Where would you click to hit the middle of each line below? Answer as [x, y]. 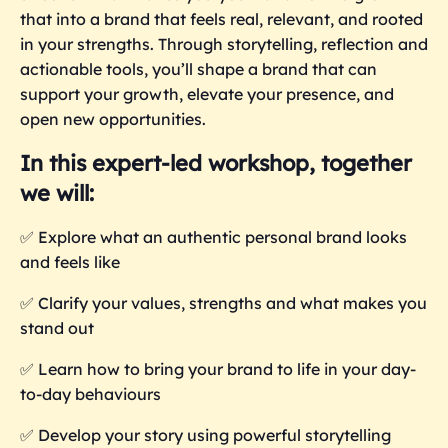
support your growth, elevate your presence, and [207, 94]
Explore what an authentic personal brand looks [222, 236]
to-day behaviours [90, 393]
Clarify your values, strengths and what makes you [232, 302]
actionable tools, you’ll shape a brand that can [198, 69]
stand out [57, 327]
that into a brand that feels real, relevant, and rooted [221, 19]
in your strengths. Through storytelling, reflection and [224, 44]
